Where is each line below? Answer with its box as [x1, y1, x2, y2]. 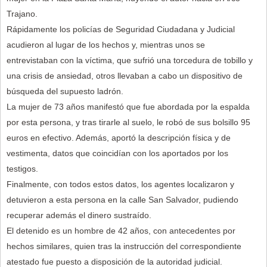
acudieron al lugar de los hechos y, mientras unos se [7, 39, 205, 49]
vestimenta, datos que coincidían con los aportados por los [7, 148, 228, 158]
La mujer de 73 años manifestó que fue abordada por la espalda [7, 101, 250, 111]
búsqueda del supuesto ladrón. [7, 86, 123, 96]
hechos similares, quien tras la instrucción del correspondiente [7, 241, 241, 251]
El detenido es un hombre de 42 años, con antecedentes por [7, 225, 235, 235]
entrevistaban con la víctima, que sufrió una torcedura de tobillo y [7, 55, 253, 65]
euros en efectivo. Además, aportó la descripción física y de [7, 132, 231, 142]
